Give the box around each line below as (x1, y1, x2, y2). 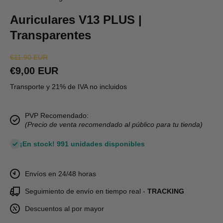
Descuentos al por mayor (25, 205, 104, 213)
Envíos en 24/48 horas (25, 170, 96, 178)
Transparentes (10, 28, 91, 42)
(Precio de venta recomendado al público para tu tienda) (25, 120, 203, 128)
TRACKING (147, 187, 184, 195)
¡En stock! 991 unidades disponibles (20, 140, 145, 148)
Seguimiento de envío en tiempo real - (25, 187, 147, 195)
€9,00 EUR (10, 65, 58, 76)
